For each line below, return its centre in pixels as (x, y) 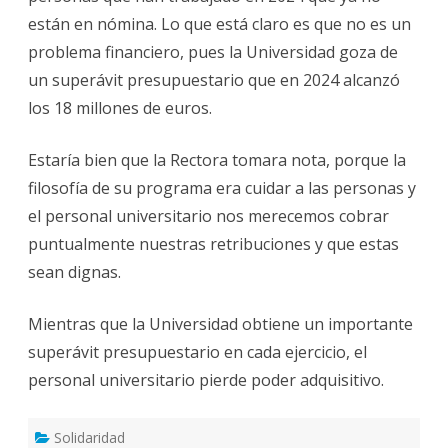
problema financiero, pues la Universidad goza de (213, 51)
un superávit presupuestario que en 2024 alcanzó (214, 79)
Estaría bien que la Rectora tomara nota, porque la (217, 159)
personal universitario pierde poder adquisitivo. (206, 379)
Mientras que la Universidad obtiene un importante (220, 323)
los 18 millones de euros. (120, 107)
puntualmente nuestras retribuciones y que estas (213, 243)
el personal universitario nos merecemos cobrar (208, 215)
